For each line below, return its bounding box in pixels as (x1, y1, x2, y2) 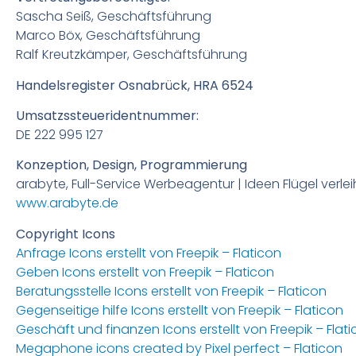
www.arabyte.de (16, 194, 118, 213)
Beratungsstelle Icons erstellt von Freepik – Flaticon (16, 281, 327, 300)
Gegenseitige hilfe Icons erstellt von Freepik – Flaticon (16, 300, 343, 319)
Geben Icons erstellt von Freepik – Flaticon (16, 262, 274, 281)
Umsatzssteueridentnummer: (16, 106, 199, 125)
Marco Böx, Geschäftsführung (16, 26, 200, 45)
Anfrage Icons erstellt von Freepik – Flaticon (16, 243, 281, 262)
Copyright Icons (16, 224, 115, 243)
